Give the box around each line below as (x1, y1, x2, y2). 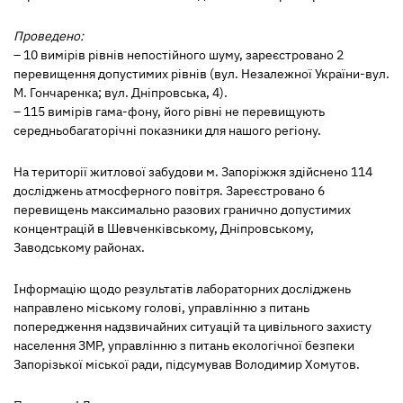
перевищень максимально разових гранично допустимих (13, 201, 351, 218)
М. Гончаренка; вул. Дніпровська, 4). (13, 85, 228, 101)
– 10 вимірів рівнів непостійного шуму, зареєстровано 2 (13, 47, 344, 63)
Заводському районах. (13, 239, 145, 255)
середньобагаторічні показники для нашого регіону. (13, 122, 321, 139)
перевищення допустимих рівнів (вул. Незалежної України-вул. (13, 66, 390, 82)
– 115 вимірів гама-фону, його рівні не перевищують (13, 103, 325, 120)
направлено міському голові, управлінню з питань (13, 300, 309, 316)
